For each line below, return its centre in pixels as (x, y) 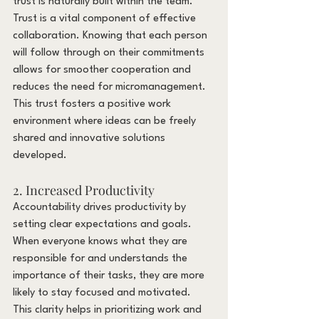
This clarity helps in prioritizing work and (109, 310)
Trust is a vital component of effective (106, 19)
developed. (40, 155)
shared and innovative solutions (90, 138)
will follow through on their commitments (110, 53)
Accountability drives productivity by (101, 207)
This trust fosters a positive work (93, 104)
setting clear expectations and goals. (104, 224)
